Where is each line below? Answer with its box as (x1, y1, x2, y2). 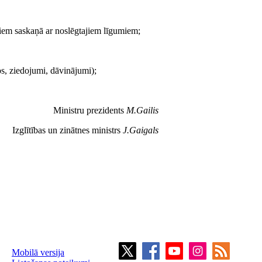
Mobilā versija (12, 247, 64, 257)
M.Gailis (126, 105, 158, 116)
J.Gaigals (123, 125, 158, 136)
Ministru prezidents (53, 105, 126, 116)
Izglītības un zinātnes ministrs (12, 125, 123, 136)
